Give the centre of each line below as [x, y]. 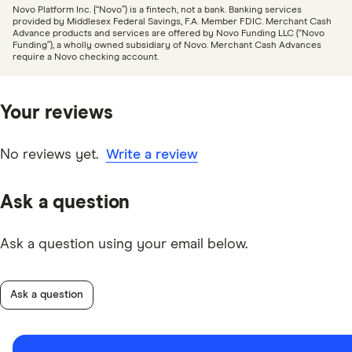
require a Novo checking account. [86, 57]
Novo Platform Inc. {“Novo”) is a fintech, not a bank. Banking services [157, 10]
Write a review [152, 154]
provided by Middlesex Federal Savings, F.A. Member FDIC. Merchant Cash [172, 22]
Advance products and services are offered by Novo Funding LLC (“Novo [169, 33]
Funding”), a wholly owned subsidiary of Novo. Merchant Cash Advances [167, 45]
